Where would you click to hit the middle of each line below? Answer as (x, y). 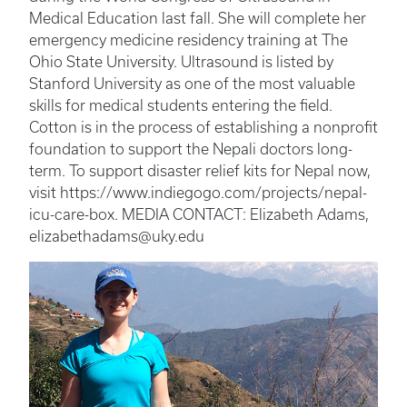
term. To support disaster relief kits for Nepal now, (200, 171)
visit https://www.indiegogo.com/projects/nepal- (198, 193)
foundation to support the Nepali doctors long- (191, 149)
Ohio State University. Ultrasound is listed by (181, 62)
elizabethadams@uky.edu (117, 236)
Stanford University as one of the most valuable (192, 84)
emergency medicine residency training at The (189, 40)
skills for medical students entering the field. (181, 105)
